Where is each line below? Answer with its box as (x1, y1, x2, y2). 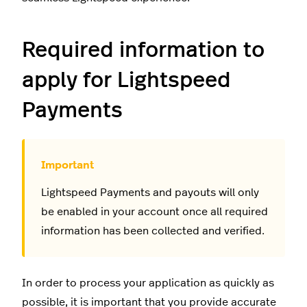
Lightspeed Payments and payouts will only (41, 186, 259, 198)
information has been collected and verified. (41, 225, 265, 236)
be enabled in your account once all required (41, 206, 268, 217)
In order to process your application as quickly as (22, 277, 274, 288)
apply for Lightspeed (22, 69, 231, 91)
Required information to (22, 38, 265, 61)
